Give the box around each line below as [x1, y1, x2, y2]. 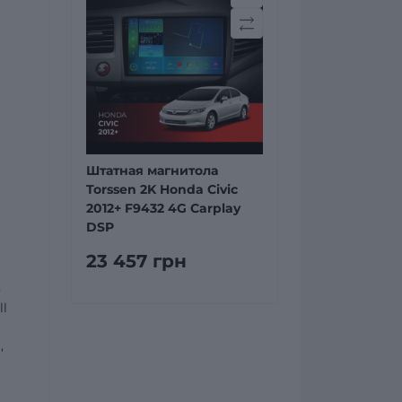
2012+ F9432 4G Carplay [86, 200, 240, 216]
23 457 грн [86, 250, 187, 272]
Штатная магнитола [86, 162, 218, 179]
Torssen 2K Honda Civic [86, 181, 238, 197]
